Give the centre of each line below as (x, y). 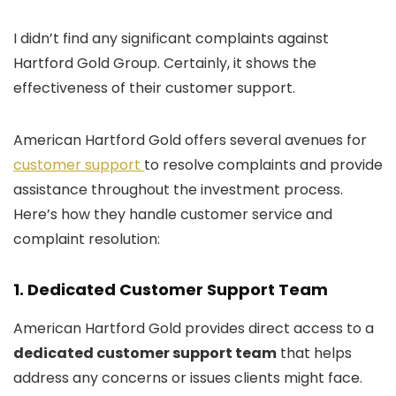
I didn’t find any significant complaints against (171, 39)
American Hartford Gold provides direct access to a (194, 329)
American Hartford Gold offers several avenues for (190, 141)
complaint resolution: (87, 240)
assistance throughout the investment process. (178, 190)
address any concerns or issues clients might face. (188, 378)
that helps (314, 354)
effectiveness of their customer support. (154, 88)
